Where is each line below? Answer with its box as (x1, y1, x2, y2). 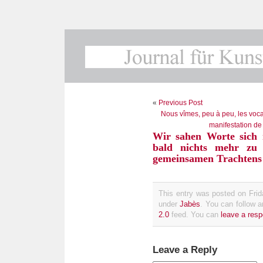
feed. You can (169, 210, 221, 219)
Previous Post (159, 99, 203, 107)
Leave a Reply (153, 244, 217, 255)
